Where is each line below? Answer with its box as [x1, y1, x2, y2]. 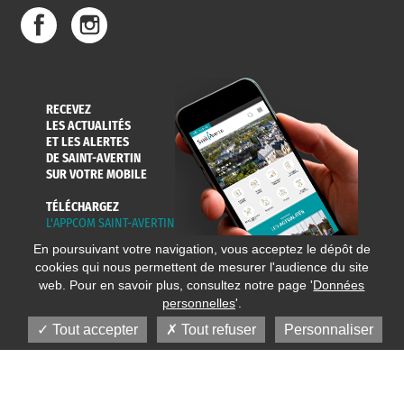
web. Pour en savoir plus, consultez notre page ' [39, 278, 314, 292]
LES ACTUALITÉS [46, 117, 131, 133]
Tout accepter [48, 322, 138, 337]
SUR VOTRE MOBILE [46, 166, 147, 182]
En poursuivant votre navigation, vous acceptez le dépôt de [32, 242, 371, 256]
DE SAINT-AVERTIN [46, 150, 141, 166]
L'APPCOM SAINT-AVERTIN [46, 215, 175, 231]
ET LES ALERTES [46, 133, 129, 150]
